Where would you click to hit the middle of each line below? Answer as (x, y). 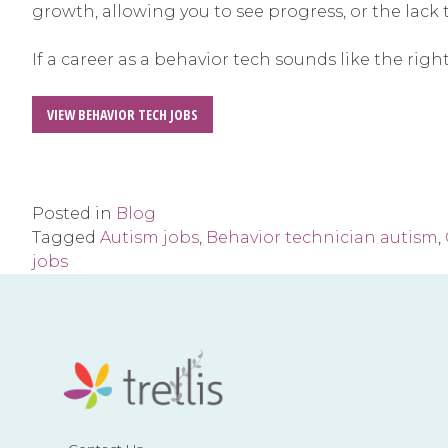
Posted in (74, 213)
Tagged (66, 237)
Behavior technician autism (322, 237)
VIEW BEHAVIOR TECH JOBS (122, 114)
